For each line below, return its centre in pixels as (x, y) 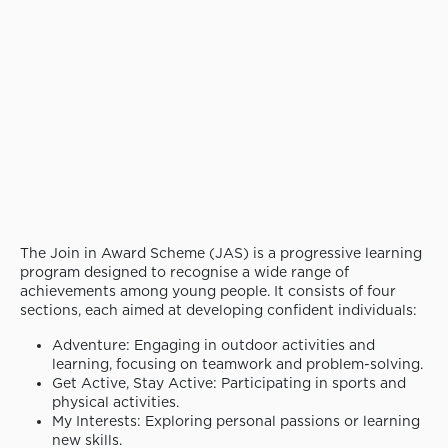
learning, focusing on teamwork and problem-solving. (237, 364)
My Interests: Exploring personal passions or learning (236, 421)
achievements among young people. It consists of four (208, 291)
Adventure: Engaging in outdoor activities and (213, 345)
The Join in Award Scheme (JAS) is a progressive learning (221, 253)
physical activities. (115, 402)
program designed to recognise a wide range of (184, 272)
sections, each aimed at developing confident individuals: (218, 310)
